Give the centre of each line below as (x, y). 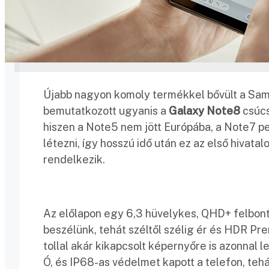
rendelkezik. (74, 159)
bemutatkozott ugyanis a (106, 110)
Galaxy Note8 (204, 110)
